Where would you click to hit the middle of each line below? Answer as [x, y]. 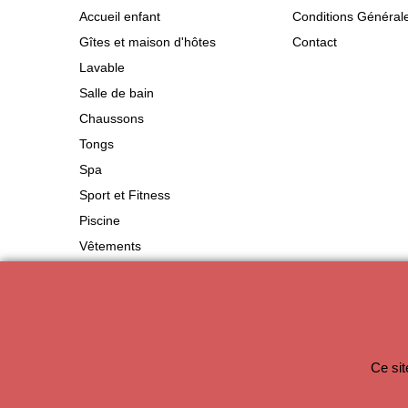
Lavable [102, 67]
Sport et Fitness [125, 195]
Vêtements [110, 246]
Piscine [100, 220]
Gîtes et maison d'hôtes [148, 42]
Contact [315, 42]
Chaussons [112, 118]
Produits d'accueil [130, 271]
